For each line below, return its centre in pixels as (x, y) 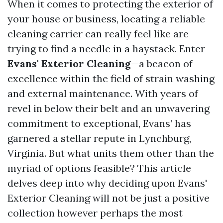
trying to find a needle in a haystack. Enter (106, 49)
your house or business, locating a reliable (106, 19)
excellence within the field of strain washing (111, 78)
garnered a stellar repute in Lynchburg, (99, 138)
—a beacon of (162, 63)
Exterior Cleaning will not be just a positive (109, 198)
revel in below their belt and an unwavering (109, 108)
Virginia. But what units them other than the (111, 153)
